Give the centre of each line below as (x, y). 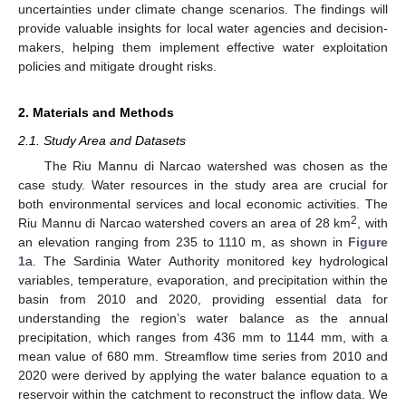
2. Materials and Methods (96, 113)
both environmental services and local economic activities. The (203, 204)
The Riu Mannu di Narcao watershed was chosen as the (216, 166)
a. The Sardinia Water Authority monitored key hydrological (207, 261)
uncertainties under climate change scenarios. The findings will (203, 10)
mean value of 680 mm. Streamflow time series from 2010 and (203, 357)
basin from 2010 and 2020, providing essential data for (203, 300)
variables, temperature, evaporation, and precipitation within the (203, 280)
